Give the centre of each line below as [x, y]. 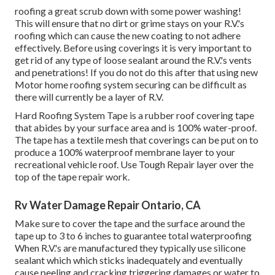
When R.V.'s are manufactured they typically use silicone [130, 248]
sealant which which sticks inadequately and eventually [129, 260]
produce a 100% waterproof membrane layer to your [125, 152]
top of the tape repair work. [72, 177]
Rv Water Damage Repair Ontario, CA [108, 205]
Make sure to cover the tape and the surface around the [130, 223]
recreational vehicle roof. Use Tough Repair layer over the [134, 165]
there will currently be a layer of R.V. [89, 97]
